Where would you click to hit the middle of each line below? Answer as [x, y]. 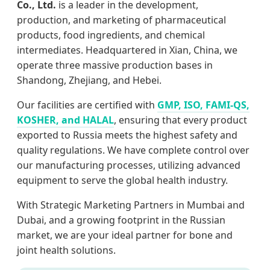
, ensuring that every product [181, 120]
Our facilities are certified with [87, 105]
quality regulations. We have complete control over [133, 150]
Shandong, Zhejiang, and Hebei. [89, 80]
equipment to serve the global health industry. [122, 180]
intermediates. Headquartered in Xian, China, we [127, 50]
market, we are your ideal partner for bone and [125, 235]
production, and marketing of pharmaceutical [121, 20]
